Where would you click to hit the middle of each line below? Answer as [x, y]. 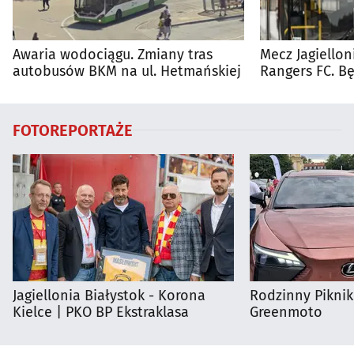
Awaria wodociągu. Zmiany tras [113, 54]
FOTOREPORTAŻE [73, 130]
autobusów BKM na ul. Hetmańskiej [127, 71]
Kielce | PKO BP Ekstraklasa [101, 312]
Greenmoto [286, 312]
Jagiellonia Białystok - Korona [109, 295]
